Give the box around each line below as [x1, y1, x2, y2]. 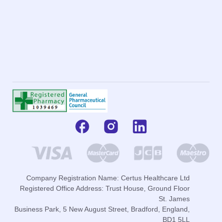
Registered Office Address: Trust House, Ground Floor [20, 184, 190, 193]
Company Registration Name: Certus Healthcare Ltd [26, 174, 190, 182]
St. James [159, 195, 190, 203]
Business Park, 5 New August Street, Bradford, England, [14, 205, 190, 214]
